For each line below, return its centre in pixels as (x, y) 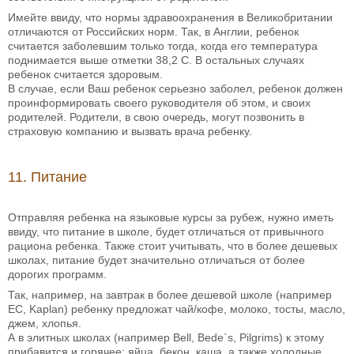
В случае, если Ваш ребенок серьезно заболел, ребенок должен (175, 89)
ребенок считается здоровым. (85, 75)
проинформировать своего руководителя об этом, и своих (159, 103)
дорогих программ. (57, 275)
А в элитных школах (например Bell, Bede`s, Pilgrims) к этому (166, 338)
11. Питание (47, 177)
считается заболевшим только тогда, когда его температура (163, 46)
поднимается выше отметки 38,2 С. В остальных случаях (156, 60)
